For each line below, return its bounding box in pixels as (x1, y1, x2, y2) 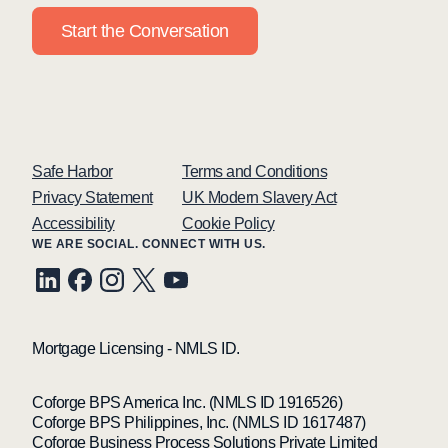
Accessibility (32, 215, 115, 233)
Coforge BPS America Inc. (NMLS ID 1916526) (32, 394, 342, 412)
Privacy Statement (32, 189, 153, 207)
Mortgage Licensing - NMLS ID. (32, 340, 240, 358)
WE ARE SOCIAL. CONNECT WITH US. (32, 237, 266, 252)
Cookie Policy (182, 215, 275, 233)
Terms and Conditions (182, 163, 327, 181)
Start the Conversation (60, 20, 229, 41)
